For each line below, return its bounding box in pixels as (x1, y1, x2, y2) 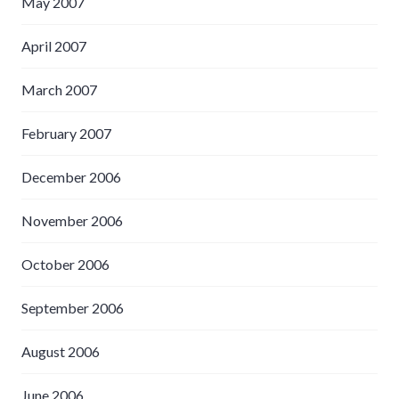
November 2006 (21, 211, 123, 229)
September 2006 (21, 298, 124, 316)
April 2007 (21, 37, 86, 54)
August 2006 (21, 342, 100, 360)
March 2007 (21, 80, 97, 98)
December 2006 (21, 167, 121, 185)
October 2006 (21, 255, 110, 273)
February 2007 (21, 124, 111, 142)
